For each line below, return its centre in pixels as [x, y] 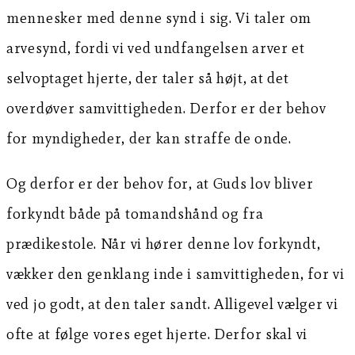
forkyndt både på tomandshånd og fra [135, 214]
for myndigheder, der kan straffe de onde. [149, 139]
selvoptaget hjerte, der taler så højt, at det [148, 78]
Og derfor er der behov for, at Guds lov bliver [160, 184]
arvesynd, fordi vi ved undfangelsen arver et [156, 48]
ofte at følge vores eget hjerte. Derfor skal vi [157, 334]
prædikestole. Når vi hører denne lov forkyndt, [164, 244]
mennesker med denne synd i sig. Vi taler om [159, 18]
